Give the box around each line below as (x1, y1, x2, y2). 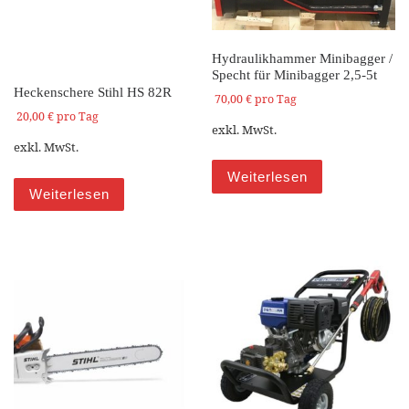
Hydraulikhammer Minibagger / (212, 50, 393, 66)
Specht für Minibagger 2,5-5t (212, 67, 378, 82)
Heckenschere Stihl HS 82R (14, 84, 172, 100)
